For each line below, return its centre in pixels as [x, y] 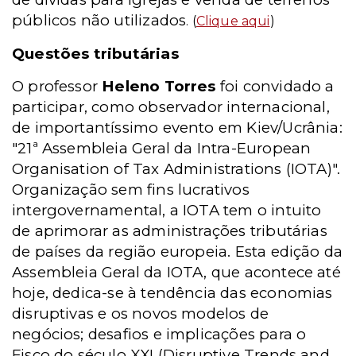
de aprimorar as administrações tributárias [170, 231]
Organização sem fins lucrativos [131, 190]
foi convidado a [275, 86]
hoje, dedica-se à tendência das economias [172, 293]
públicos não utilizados [99, 20]
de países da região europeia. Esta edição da [178, 252]
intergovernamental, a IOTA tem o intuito [167, 210]
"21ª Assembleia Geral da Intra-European [162, 148]
